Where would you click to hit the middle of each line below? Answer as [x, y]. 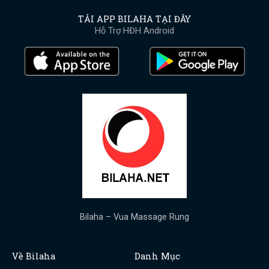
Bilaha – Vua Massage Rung [134, 216]
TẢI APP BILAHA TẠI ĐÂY [134, 19]
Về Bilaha [34, 256]
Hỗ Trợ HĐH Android [134, 31]
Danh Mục [157, 256]
